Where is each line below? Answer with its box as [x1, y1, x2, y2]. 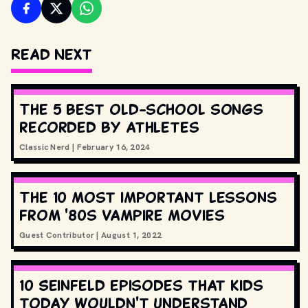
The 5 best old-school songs [19, 98, 264, 120]
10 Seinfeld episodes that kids [19, 274, 263, 296]
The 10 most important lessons [19, 186, 277, 208]
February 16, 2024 [76, 142, 151, 153]
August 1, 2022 [101, 230, 162, 241]
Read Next [11, 43, 93, 65]
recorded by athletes [19, 116, 199, 137]
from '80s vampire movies [19, 204, 225, 225]
